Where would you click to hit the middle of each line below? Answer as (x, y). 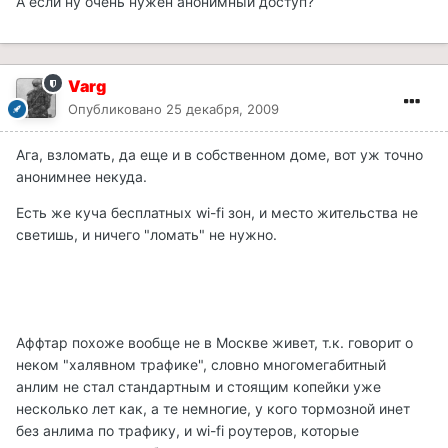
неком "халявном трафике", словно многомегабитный (201, 365)
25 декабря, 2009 (222, 109)
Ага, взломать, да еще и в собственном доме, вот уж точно (219, 155)
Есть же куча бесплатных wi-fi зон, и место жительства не (217, 213)
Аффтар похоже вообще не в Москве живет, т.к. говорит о (214, 343)
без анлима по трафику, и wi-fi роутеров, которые (187, 431)
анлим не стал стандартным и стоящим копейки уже (198, 387)
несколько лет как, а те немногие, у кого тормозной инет (213, 409)
